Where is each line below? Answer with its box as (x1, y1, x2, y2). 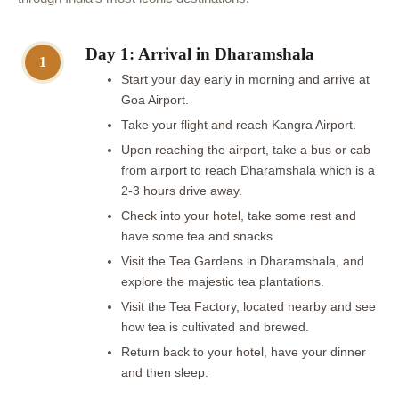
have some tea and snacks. (121, 229, 280, 243)
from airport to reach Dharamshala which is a (121, 163, 375, 177)
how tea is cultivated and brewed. (121, 320, 313, 334)
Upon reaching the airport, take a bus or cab (121, 142, 370, 157)
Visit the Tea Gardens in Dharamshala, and (121, 254, 364, 268)
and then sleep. (121, 365, 208, 379)
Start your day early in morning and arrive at (121, 72, 370, 86)
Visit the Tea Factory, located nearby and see (121, 299, 376, 313)
